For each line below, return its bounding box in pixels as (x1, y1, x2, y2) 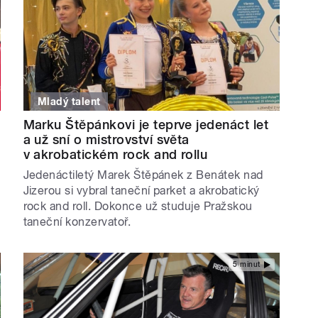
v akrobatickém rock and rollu (23, 147, 208, 163)
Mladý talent (38, 96, 101, 108)
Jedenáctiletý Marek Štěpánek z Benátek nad (23, 168, 263, 182)
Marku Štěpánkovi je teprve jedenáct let (23, 117, 269, 133)
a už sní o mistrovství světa (23, 132, 190, 148)
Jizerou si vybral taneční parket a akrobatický (23, 184, 260, 198)
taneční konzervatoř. (23, 215, 131, 229)
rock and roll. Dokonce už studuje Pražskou (23, 199, 253, 214)
